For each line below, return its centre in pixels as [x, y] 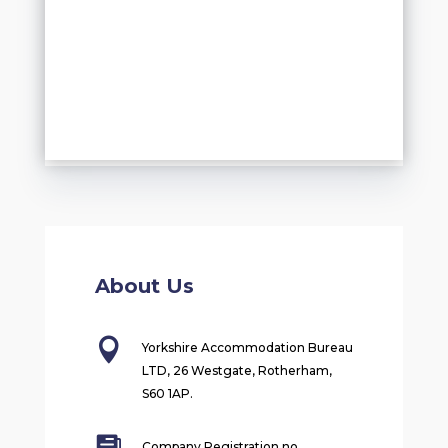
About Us [144, 286]
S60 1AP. [168, 394]
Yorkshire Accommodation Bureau [247, 348]
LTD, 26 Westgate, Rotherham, [236, 371]
